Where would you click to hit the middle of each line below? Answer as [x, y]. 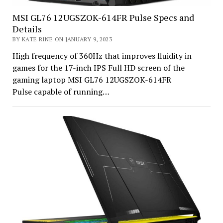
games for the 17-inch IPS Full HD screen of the [98, 67]
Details [27, 29]
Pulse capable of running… [61, 91]
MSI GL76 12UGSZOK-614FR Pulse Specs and [103, 17]
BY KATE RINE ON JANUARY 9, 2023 [62, 39]
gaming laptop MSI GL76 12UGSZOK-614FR [92, 79]
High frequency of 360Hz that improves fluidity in [102, 56]
